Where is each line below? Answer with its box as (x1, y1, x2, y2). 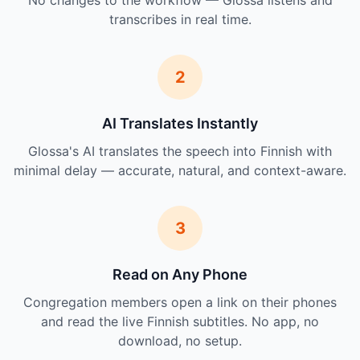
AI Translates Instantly (102, 115, 258, 133)
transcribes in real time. (108, 11, 252, 28)
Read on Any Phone (112, 266, 247, 284)
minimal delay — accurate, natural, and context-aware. (14, 162, 346, 179)
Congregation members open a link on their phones (23, 294, 337, 311)
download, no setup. (118, 333, 242, 350)
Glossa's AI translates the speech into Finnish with (28, 143, 332, 160)
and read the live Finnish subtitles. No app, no (41, 313, 319, 330)
